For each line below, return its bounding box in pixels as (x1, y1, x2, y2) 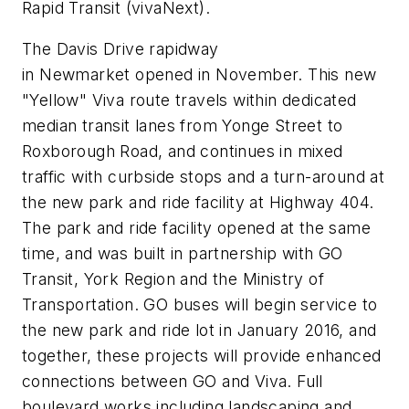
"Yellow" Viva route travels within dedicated (22, 90, 357, 110)
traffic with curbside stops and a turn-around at (22, 167, 385, 187)
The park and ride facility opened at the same (22, 218, 371, 238)
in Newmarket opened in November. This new (22, 65, 377, 85)
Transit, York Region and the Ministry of (22, 269, 324, 289)
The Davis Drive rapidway (22, 39, 219, 59)
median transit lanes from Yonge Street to (22, 116, 343, 136)
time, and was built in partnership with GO (22, 244, 343, 264)
